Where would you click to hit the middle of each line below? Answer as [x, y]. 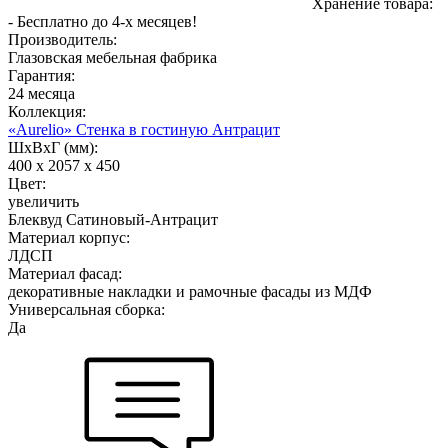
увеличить [43, 201]
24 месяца [41, 93]
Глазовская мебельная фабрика [112, 57]
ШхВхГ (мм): [53, 147]
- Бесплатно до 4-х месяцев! [102, 21]
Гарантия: [41, 75]
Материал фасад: [65, 273]
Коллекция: [47, 111]
